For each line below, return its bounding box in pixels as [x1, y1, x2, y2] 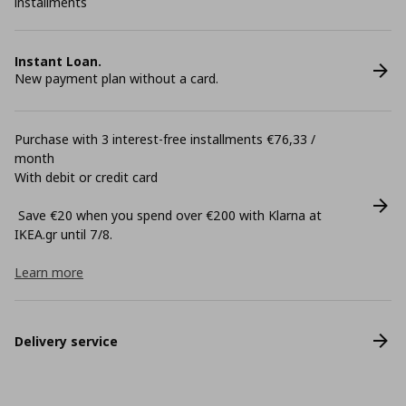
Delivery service [14, 332, 118, 350]
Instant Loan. [14, 53, 101, 70]
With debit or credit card [14, 169, 158, 186]
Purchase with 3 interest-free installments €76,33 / [14, 130, 315, 148]
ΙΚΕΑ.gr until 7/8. [14, 226, 112, 243]
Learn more [14, 264, 83, 281]
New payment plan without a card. [14, 70, 218, 87]
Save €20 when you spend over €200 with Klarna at [14, 207, 322, 224]
